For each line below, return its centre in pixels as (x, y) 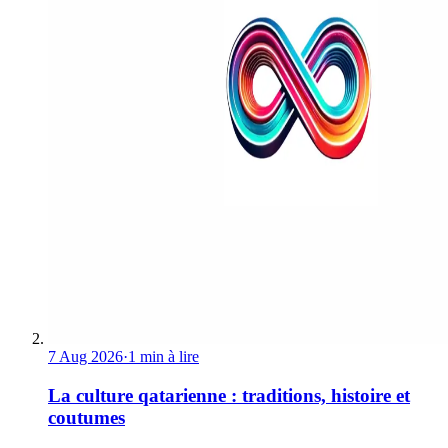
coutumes (86, 417)
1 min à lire (163, 357)
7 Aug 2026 (85, 357)
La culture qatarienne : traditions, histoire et (229, 395)
